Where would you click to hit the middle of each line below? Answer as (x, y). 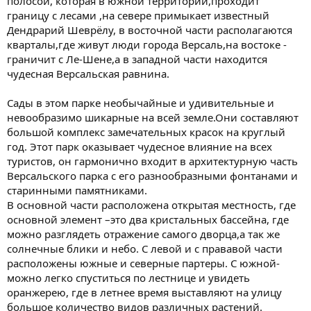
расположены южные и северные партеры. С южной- (143, 263)
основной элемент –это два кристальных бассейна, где (148, 219)
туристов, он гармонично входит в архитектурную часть (152, 161)
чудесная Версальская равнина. (88, 73)
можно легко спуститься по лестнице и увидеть (128, 277)
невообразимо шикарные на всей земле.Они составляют (153, 117)
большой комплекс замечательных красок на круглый (146, 132)
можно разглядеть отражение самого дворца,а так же (143, 234)
